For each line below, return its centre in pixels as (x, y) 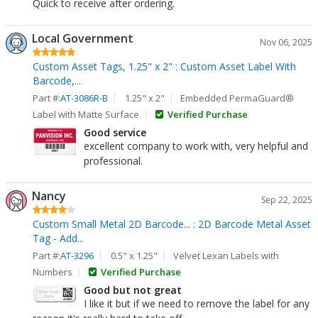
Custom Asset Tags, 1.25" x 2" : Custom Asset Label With (164, 66)
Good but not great (133, 290)
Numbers (53, 272)
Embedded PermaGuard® (237, 98)
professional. (113, 161)
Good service (115, 132)
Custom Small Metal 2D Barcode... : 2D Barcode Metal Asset (172, 224)
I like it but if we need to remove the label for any (197, 303)
